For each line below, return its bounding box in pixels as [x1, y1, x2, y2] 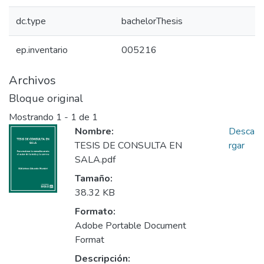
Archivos [9, 72, 56, 88]
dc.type [16, 15, 46, 28]
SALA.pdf [75, 153, 115, 167]
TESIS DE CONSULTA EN [75, 139, 182, 153]
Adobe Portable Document [75, 219, 186, 233]
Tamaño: [75, 172, 113, 186]
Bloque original [9, 91, 83, 105]
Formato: [75, 205, 115, 219]
